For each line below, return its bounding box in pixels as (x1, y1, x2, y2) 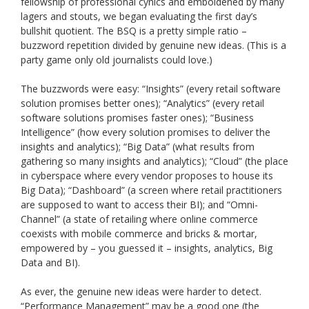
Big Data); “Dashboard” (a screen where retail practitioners (21, 183, 282, 197)
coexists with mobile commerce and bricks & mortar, (21, 227, 257, 241)
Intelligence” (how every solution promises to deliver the (21, 126, 270, 139)
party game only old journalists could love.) (21, 53, 212, 67)
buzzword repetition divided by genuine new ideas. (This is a (21, 39, 286, 52)
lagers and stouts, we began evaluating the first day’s (21, 10, 257, 23)
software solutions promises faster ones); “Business (21, 111, 254, 125)
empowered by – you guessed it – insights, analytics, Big (21, 241, 272, 255)
